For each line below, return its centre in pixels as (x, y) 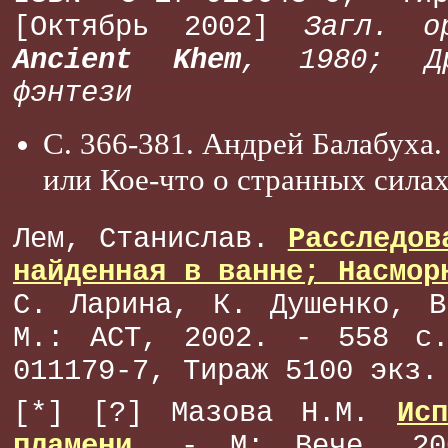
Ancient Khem (127, 60)
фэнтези (72, 93)
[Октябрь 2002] (158, 27)
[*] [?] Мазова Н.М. (205, 413)
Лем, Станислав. (150, 239)
